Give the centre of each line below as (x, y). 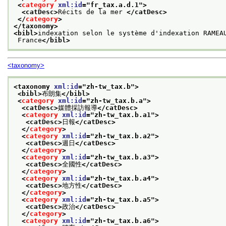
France (28, 40)
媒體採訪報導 (78, 107)
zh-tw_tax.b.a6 (123, 220)
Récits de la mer (92, 12)
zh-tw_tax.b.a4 (123, 178)
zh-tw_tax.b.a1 (123, 115)
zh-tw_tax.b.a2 (123, 136)
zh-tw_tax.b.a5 (123, 199)
